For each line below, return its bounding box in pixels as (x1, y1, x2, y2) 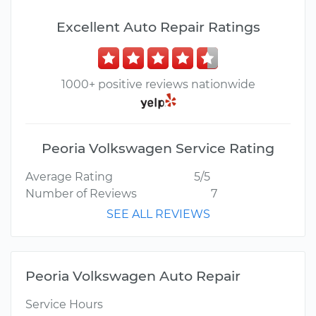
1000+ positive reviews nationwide (61, 78, 255, 91)
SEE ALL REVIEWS (106, 207, 210, 221)
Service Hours (25, 298, 103, 312)
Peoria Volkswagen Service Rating (42, 140, 274, 157)
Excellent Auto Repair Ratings (56, 18, 260, 35)
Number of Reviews (25, 187, 137, 201)
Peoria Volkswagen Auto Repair (25, 267, 241, 285)
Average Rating (25, 170, 113, 184)
